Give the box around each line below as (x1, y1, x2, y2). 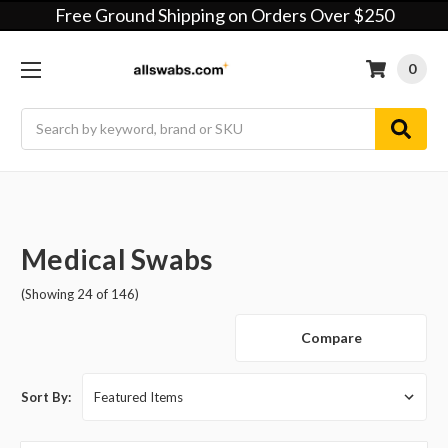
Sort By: (21, 389, 71, 406)
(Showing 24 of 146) (21, 285, 139, 302)
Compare (300, 329, 362, 347)
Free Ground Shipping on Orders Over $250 (54, 4, 394, 26)
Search (21, 109, 64, 127)
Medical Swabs (21, 241, 213, 276)
